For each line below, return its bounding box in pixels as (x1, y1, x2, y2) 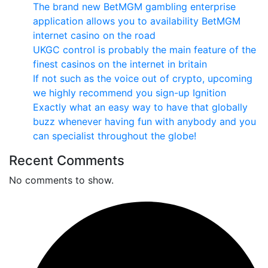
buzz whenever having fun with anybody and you (33, 115, 256, 127)
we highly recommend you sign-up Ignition (33, 86, 226, 99)
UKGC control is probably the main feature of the (33, 43, 256, 56)
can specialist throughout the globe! (33, 129, 196, 142)
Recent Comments (9, 152, 124, 168)
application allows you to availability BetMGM (33, 14, 240, 27)
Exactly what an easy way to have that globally (33, 100, 248, 113)
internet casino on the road (33, 29, 156, 41)
